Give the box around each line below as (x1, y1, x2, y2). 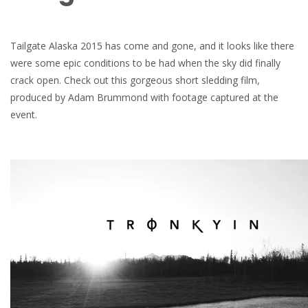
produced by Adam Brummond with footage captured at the (10, 91, 278, 104)
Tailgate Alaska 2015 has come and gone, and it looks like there (10, 39, 294, 52)
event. (10, 108, 37, 121)
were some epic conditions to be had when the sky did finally (10, 56, 280, 69)
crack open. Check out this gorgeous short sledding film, (10, 74, 260, 87)
